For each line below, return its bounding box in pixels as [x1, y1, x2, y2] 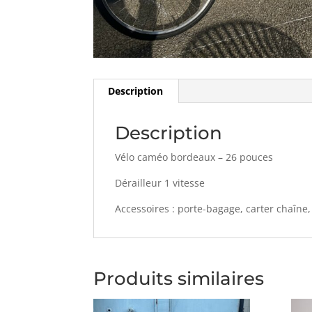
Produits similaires [93, 267, 265, 290]
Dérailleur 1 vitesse [115, 176, 205, 190]
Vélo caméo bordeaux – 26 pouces [115, 150, 274, 164]
